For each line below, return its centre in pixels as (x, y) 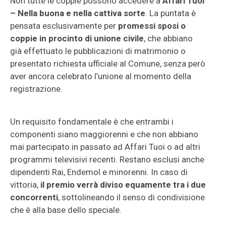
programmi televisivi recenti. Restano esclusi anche (107, 159)
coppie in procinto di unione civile (77, 38)
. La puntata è (171, 13)
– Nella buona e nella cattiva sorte (78, 13)
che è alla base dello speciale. (66, 210)
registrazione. (36, 89)
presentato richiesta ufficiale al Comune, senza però (108, 64)
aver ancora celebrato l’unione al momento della (101, 76)
